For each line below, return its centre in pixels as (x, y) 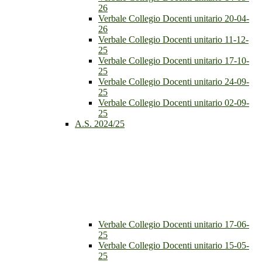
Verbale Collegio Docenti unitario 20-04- (174, 19)
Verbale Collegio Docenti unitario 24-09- (174, 82)
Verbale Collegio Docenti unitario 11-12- (173, 40)
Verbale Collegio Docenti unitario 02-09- (174, 103)
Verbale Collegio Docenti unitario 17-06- (174, 225)
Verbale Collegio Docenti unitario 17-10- (174, 61)
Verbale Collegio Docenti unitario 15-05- (174, 246)
